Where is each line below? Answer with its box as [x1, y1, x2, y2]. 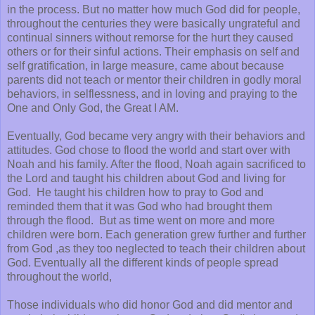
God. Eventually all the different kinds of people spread [7, 256, 278, 269]
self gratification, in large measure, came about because [7, 59, 284, 72]
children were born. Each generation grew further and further [7, 228, 306, 240]
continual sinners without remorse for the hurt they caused [7, 31, 293, 44]
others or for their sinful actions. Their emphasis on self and [7, 45, 300, 58]
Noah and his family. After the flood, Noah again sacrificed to [7, 157, 306, 170]
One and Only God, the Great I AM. [7, 101, 179, 114]
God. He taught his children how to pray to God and [7, 186, 264, 198]
